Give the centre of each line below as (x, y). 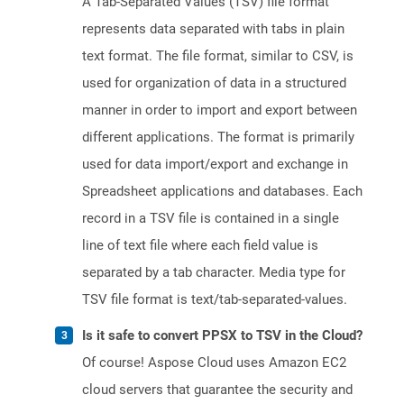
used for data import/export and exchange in (215, 165)
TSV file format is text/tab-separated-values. (215, 300)
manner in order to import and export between (220, 110)
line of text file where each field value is (200, 246)
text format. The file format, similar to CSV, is (218, 56)
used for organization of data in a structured (214, 83)
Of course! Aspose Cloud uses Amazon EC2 (214, 363)
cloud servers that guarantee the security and (217, 390)
